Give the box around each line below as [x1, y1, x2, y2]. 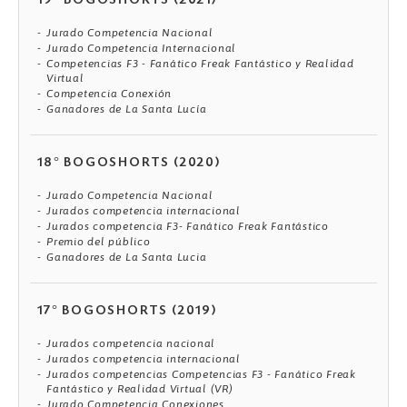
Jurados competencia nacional [46, 336, 216, 350]
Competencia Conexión [46, 86, 173, 100]
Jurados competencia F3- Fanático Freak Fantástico [46, 219, 329, 233]
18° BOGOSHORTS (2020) [37, 156, 221, 170]
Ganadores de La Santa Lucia [46, 250, 207, 263]
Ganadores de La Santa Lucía [46, 102, 207, 115]
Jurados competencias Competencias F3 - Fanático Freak [46, 367, 356, 381]
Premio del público [46, 234, 151, 248]
